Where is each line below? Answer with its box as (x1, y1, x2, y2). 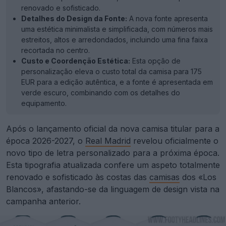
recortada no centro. (21, 46, 90, 54)
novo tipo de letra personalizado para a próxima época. (6, 148, 219, 158)
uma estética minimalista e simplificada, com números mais (21, 25, 213, 33)
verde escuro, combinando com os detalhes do (21, 88, 180, 97)
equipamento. (21, 99, 67, 107)
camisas (149, 172, 180, 182)
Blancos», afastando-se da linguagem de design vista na (6, 184, 219, 194)
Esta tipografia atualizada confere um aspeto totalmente (6, 160, 220, 170)
